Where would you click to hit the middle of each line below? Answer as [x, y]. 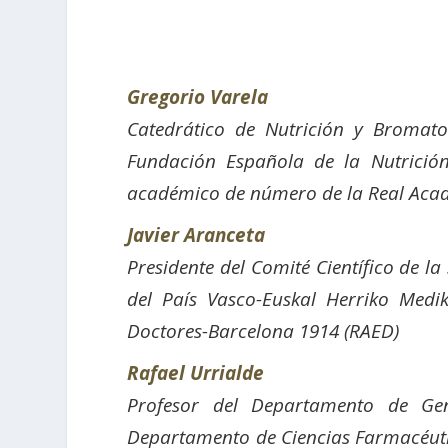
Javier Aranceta [196, 234]
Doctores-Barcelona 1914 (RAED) [263, 330]
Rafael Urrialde [196, 372]
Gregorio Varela [198, 96]
